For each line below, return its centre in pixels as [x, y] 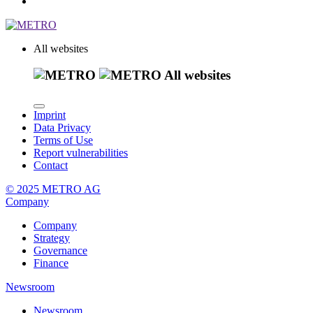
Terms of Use [63, 140]
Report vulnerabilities [81, 153]
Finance [51, 263]
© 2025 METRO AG [53, 189]
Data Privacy [62, 128]
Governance [60, 251]
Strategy [52, 238]
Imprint [50, 115]
